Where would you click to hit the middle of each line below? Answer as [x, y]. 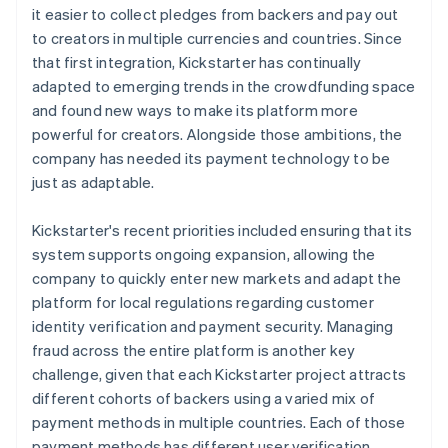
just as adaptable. [93, 181]
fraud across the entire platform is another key [194, 349]
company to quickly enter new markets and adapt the [217, 277]
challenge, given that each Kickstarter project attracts [219, 373]
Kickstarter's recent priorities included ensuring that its [222, 229]
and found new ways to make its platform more [195, 109]
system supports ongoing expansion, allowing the [204, 253]
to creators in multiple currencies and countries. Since [217, 37]
